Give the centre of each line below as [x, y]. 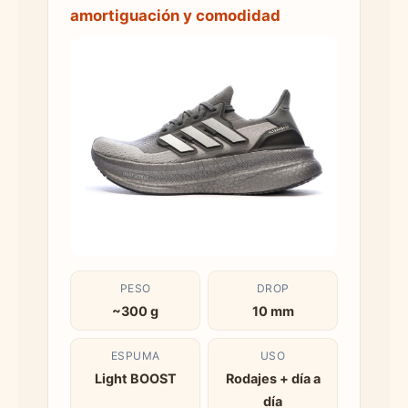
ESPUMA [135, 355]
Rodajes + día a [273, 378]
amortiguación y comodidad [175, 15]
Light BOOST [135, 378]
